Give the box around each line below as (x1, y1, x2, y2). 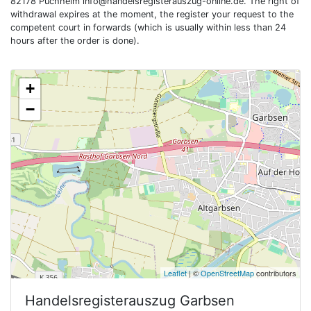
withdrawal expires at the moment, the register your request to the (10, 9, 294, 19)
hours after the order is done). (10, 35, 140, 46)
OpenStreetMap (201, 267, 254, 278)
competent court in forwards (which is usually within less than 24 (10, 22, 286, 33)
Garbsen (180, 292, 235, 309)
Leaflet (164, 267, 187, 278)
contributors (254, 267, 296, 278)
